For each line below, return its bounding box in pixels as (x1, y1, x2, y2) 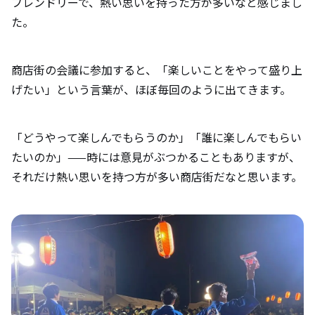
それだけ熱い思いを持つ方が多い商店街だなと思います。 (11, 168, 302, 186)
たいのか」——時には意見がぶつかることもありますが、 (11, 148, 300, 166)
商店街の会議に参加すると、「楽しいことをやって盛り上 (11, 61, 302, 79)
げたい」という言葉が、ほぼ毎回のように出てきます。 (11, 81, 291, 98)
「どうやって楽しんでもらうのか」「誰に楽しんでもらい (11, 129, 302, 146)
